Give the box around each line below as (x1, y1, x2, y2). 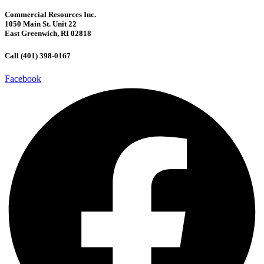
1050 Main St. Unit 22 (5, 19, 77, 29)
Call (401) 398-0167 (5, 51, 71, 61)
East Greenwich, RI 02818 (5, 29, 91, 38)
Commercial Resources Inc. (5, 10, 96, 19)
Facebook (5, 74, 41, 84)
